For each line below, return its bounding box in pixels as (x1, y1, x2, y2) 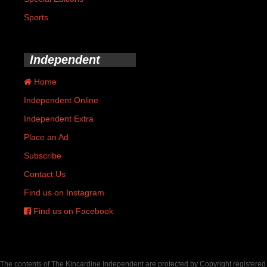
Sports (24, 12, 48, 22)
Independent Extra (24, 113, 94, 123)
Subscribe (24, 150, 61, 160)
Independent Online (24, 95, 98, 105)
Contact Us (24, 169, 66, 179)
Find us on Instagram (24, 187, 104, 197)
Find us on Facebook (31, 206, 113, 216)
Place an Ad (24, 132, 69, 142)
